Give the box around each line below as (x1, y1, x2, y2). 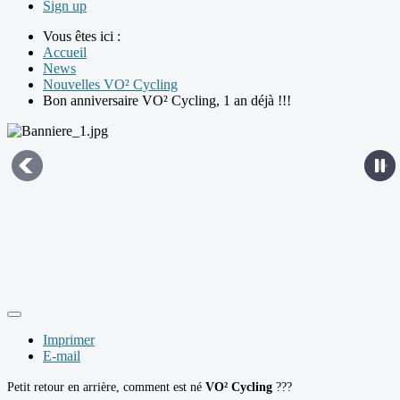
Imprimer (43, 331, 95, 347)
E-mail (43, 347, 80, 363)
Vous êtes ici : (43, 28, 128, 44)
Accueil (43, 44, 87, 60)
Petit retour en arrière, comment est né (7, 379, 205, 394)
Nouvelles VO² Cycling (43, 76, 178, 92)
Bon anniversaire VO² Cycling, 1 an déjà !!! (43, 92, 291, 108)
